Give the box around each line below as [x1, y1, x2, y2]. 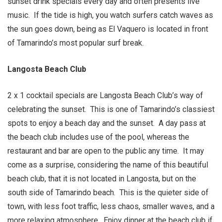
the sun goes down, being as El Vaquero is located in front [7, 24, 208, 34]
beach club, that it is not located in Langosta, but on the [7, 174, 196, 183]
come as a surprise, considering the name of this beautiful [7, 160, 208, 169]
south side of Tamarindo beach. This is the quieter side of [7, 188, 209, 197]
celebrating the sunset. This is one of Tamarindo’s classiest [7, 105, 215, 114]
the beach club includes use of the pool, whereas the [7, 132, 189, 142]
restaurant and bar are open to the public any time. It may [7, 146, 204, 156]
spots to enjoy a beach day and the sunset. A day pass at [7, 118, 206, 128]
